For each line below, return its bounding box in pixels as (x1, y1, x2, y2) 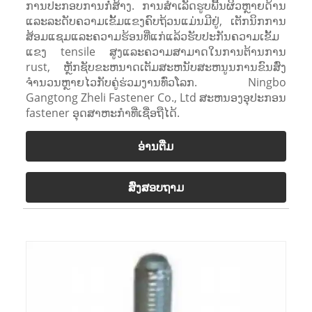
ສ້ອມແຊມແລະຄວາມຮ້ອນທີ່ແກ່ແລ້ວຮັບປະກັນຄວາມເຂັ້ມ (25, 29, 279, 45)
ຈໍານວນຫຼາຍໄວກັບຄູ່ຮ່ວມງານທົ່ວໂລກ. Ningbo (25, 75, 287, 91)
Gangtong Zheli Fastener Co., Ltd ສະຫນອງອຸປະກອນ (25, 90, 287, 106)
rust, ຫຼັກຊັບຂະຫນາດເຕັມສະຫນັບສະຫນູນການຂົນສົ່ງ (25, 59, 287, 75)
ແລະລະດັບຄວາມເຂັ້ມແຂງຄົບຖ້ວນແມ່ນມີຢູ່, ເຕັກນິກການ (25, 13, 287, 29)
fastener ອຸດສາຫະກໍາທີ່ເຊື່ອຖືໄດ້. (25, 105, 180, 121)
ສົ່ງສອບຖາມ (127, 180, 184, 196)
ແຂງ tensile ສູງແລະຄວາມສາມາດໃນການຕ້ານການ (25, 44, 287, 60)
